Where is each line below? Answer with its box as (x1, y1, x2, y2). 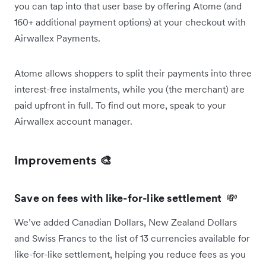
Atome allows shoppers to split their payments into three (14, 66, 252, 79)
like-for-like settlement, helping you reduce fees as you (14, 248, 246, 260)
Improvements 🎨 (14, 152, 112, 168)
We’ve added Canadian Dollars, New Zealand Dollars (14, 216, 237, 228)
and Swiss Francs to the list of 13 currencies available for (14, 232, 250, 244)
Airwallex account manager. (14, 115, 137, 127)
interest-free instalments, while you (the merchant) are (14, 83, 245, 95)
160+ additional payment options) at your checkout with (14, 15, 246, 28)
